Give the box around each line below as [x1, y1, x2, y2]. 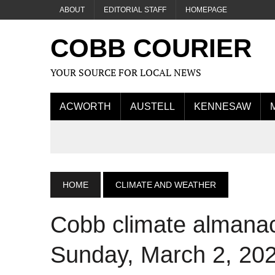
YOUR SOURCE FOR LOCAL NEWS [50, 66, 201, 79]
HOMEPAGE [185, 6, 227, 14]
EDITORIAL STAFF [104, 6, 166, 14]
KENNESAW [194, 101, 251, 112]
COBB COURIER [50, 34, 252, 63]
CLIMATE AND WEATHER [115, 180, 216, 190]
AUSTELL [130, 101, 175, 112]
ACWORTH [60, 101, 111, 112]
